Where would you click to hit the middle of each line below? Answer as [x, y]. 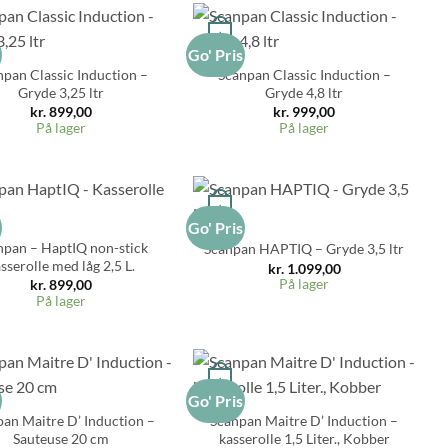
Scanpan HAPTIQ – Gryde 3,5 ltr [304, 249]
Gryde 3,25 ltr [61, 92]
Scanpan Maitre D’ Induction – [304, 420]
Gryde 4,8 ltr [304, 92]
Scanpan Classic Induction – [304, 74]
